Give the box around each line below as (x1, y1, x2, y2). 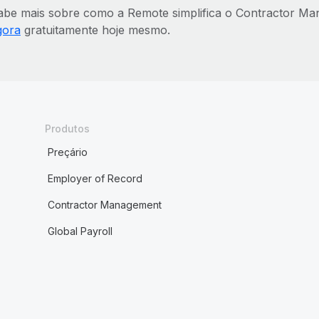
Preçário (47, 146, 88, 158)
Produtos (44, 122, 90, 135)
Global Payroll (47, 225, 113, 237)
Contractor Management (47, 199, 162, 211)
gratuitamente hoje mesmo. (20, 23, 170, 37)
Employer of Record (47, 172, 142, 184)
